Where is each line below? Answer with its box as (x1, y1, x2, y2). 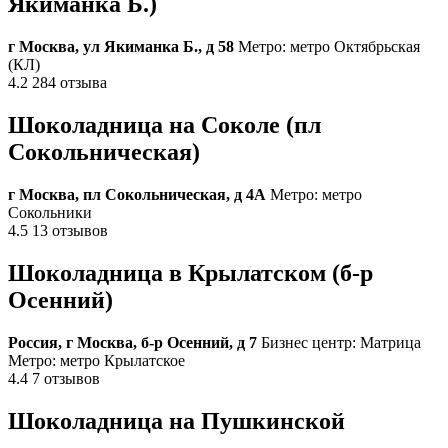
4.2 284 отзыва (8, 74, 107, 92)
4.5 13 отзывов (8, 221, 108, 239)
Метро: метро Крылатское (8, 351, 185, 369)
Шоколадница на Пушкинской (8, 407, 345, 434)
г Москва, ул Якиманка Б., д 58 (8, 38, 234, 56)
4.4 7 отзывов (8, 369, 100, 387)
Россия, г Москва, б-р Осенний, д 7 (8, 333, 257, 351)
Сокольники (8, 203, 92, 221)
